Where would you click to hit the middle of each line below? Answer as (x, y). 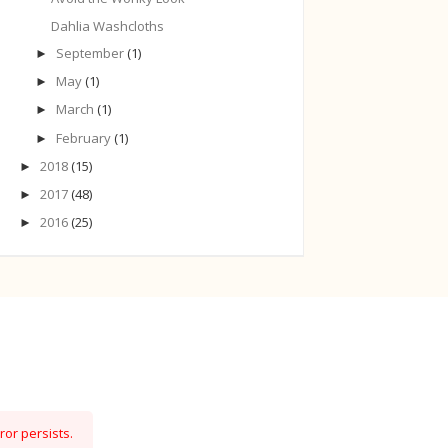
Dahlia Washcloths (108, 25)
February (84, 137)
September (91, 52)
